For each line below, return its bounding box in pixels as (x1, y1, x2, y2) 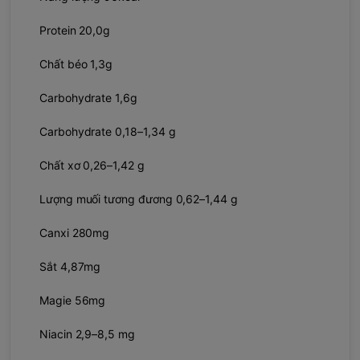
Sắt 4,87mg (39, 259, 101, 273)
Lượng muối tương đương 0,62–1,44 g (39, 191, 238, 206)
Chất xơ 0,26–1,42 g (39, 157, 145, 172)
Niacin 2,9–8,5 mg (39, 326, 135, 341)
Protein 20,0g (39, 22, 111, 37)
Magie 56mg (39, 292, 106, 307)
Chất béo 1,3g (39, 56, 113, 71)
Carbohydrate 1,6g (39, 90, 152, 104)
